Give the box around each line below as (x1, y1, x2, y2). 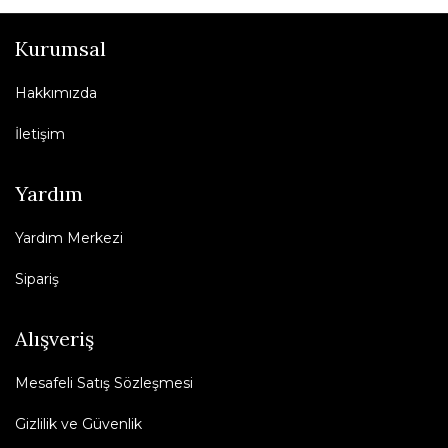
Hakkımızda (15, 83, 97, 102)
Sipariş (15, 269, 59, 288)
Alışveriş (15, 325, 94, 351)
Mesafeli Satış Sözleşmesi (15, 373, 193, 392)
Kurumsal (15, 35, 106, 61)
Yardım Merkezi (15, 228, 123, 247)
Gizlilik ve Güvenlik (15, 414, 142, 433)
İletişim (15, 124, 65, 143)
